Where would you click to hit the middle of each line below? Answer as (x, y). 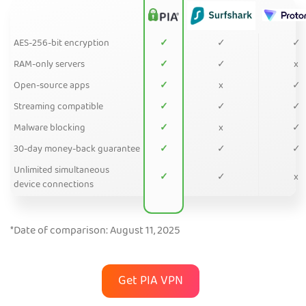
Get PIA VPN (150, 282)
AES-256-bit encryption (61, 44)
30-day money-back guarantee (77, 150)
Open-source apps (52, 86)
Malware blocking (50, 129)
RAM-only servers (49, 65)
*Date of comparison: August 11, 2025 (95, 232)
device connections (54, 185)
